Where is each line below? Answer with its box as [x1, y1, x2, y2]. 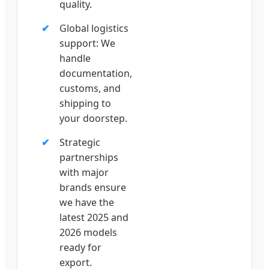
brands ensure [59, 181, 126, 195]
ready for [59, 241, 101, 255]
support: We [59, 37, 115, 50]
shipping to [59, 97, 111, 110]
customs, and [59, 82, 121, 95]
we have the [59, 196, 114, 210]
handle [59, 52, 91, 65]
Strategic [59, 136, 100, 150]
